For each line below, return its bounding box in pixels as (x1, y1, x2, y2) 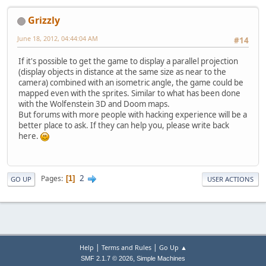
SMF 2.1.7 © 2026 (81, 255, 133, 262)
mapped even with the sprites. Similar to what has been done (18, 87, 240, 99)
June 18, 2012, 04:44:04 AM (17, 34, 98, 43)
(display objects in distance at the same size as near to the (18, 66, 226, 77)
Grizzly (28, 14, 60, 27)
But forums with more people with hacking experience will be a (18, 109, 247, 120)
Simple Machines (137, 255, 185, 262)
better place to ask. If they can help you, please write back (18, 119, 229, 131)
